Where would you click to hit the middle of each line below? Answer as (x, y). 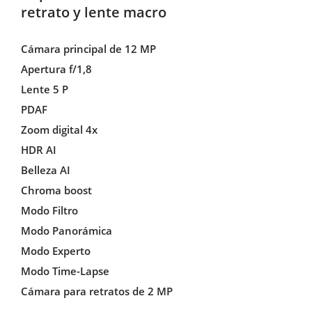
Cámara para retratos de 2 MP (96, 291)
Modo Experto (55, 250)
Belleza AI (45, 170)
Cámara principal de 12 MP (88, 48)
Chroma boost (56, 190)
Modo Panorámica (66, 230)
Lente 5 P (44, 89)
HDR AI (38, 149)
